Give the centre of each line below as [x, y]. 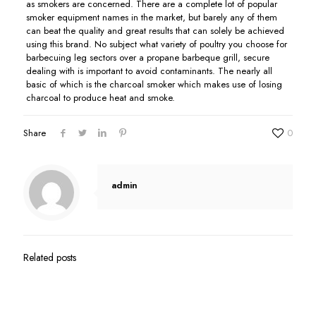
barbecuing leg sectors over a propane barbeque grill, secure [147, 57]
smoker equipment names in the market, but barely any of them [151, 17]
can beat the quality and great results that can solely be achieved [155, 31]
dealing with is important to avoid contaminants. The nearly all [149, 71]
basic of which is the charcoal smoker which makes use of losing [154, 84]
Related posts [50, 257]
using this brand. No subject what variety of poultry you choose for [156, 44]
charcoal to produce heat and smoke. [100, 98]
